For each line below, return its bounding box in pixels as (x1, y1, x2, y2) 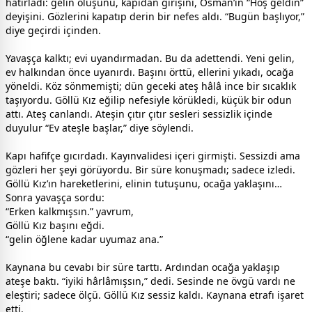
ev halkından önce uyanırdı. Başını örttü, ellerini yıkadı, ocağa (6, 65, 294, 79)
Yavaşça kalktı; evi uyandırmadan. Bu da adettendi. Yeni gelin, (6, 52, 295, 65)
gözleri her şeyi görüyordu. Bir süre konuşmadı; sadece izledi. (6, 163, 295, 177)
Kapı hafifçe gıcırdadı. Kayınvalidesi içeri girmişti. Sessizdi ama (6, 149, 300, 163)
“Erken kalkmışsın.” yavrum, (6, 205, 134, 219)
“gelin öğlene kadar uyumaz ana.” (6, 233, 163, 247)
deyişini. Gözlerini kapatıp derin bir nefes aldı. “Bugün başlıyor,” (6, 10, 304, 24)
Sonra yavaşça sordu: (6, 191, 104, 205)
